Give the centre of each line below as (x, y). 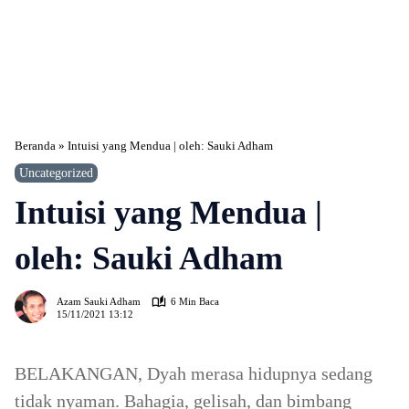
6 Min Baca (195, 301)
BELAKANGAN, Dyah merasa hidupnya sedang (194, 373)
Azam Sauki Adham (99, 301)
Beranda (35, 146)
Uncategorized (56, 173)
